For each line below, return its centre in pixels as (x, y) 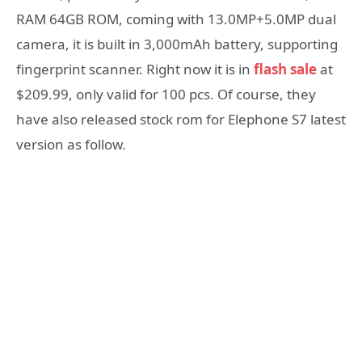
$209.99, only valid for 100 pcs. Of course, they (166, 95)
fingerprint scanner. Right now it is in (135, 69)
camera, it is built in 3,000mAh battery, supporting (177, 44)
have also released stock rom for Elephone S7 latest (181, 120)
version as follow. (71, 145)
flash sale (285, 69)
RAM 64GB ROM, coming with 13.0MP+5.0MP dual (176, 19)
